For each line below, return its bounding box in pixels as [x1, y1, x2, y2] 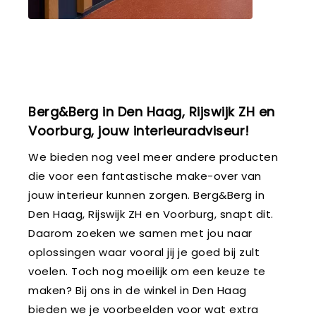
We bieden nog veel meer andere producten [28, 149, 278, 164]
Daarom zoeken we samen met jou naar [28, 225, 253, 241]
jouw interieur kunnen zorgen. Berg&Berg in [28, 187, 265, 202]
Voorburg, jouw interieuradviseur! [28, 121, 250, 140]
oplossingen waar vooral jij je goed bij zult [28, 244, 260, 260]
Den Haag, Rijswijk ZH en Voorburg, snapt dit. [28, 206, 274, 221]
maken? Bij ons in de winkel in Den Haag [28, 282, 247, 298]
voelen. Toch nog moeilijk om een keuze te [28, 263, 266, 279]
